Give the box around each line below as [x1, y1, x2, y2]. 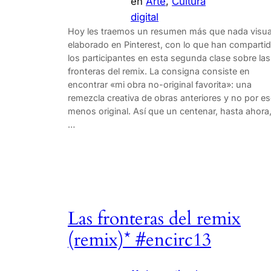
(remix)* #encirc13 [68, 228, 211, 253]
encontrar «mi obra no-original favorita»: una [68, 79, 252, 90]
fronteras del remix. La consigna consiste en [68, 65, 250, 76]
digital [131, 10, 158, 23]
